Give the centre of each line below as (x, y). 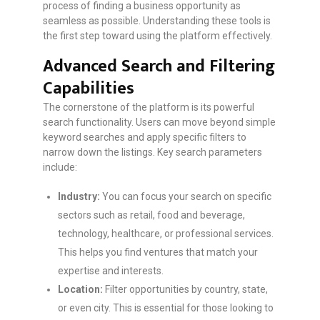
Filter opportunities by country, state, (185, 290)
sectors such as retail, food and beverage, (151, 215)
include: (60, 167)
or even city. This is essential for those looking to (166, 308)
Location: (80, 290)
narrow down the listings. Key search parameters (152, 152)
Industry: (79, 197)
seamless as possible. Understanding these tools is (157, 21)
